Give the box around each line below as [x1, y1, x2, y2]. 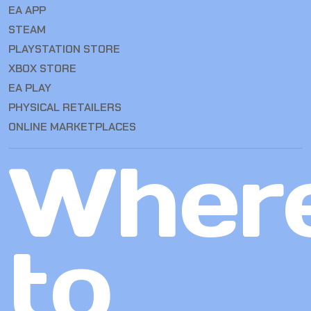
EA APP [8, 3, 46, 18]
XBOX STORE [8, 61, 76, 76]
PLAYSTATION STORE [8, 42, 120, 57]
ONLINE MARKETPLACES [8, 119, 136, 135]
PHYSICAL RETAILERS [8, 100, 121, 115]
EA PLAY [8, 81, 51, 96]
